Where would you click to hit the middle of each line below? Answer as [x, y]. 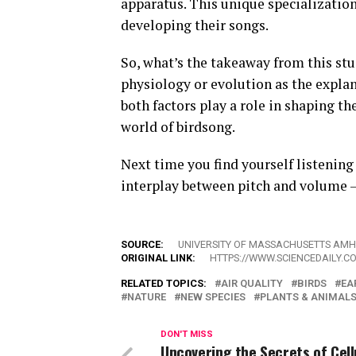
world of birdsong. [178, 127]
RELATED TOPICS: [164, 284]
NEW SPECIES [213, 297]
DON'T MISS [187, 335]
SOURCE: [142, 245]
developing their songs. [195, 25]
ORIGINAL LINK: [158, 258]
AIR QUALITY [252, 284]
